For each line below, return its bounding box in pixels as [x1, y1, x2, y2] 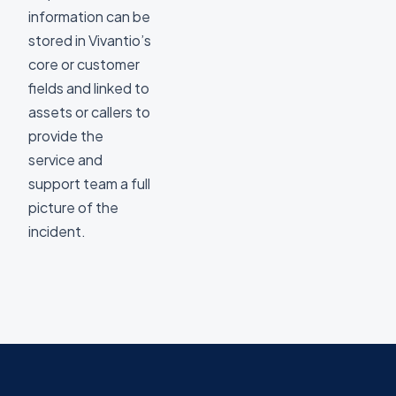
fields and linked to [28, 79, 149, 97]
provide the [28, 126, 103, 145]
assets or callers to [28, 103, 150, 121]
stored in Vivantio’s [28, 31, 151, 49]
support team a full [28, 174, 150, 193]
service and [28, 150, 103, 169]
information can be [28, 7, 150, 26]
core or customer [28, 55, 140, 73]
